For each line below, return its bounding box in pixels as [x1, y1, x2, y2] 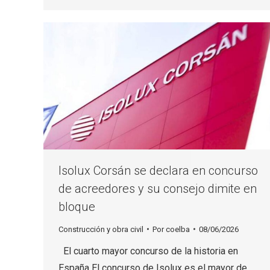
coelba [166, 224, 190, 234]
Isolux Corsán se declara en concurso [58, 163, 258, 178]
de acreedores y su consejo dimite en [58, 181, 257, 196]
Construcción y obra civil [58, 224, 143, 234]
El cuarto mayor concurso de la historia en [58, 245, 238, 257]
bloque [58, 199, 95, 214]
